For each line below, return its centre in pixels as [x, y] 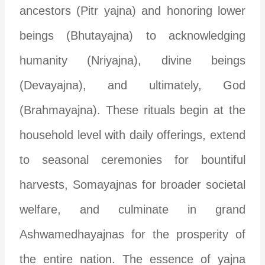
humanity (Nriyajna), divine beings [132, 60]
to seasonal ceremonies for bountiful [132, 159]
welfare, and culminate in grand [132, 209]
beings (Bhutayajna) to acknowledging [132, 35]
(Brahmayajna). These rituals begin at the [132, 110]
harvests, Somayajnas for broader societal [132, 184]
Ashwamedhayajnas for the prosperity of [132, 234]
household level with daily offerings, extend [132, 135]
